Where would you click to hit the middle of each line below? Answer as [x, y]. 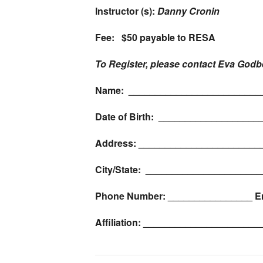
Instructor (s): [126, 11]
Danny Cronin [188, 11]
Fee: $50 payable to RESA [155, 37]
